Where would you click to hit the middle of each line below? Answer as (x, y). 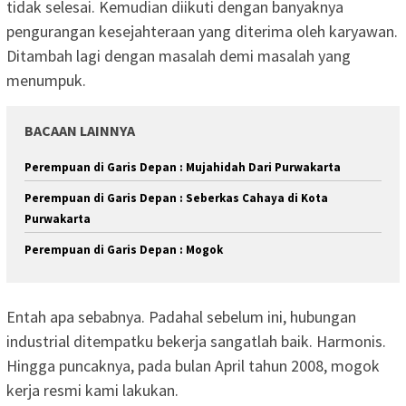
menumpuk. (46, 81)
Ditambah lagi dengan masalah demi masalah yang (179, 56)
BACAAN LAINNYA (80, 131)
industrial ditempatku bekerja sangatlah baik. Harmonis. (196, 341)
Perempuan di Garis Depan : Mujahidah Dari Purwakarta (183, 168)
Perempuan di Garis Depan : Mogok (124, 250)
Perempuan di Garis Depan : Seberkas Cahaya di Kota (176, 198)
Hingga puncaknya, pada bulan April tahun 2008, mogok (193, 365)
